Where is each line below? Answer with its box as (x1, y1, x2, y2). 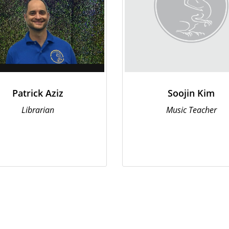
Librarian (21, 104, 54, 116)
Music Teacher (166, 104, 217, 116)
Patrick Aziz (12, 87, 63, 99)
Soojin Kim (168, 87, 215, 99)
